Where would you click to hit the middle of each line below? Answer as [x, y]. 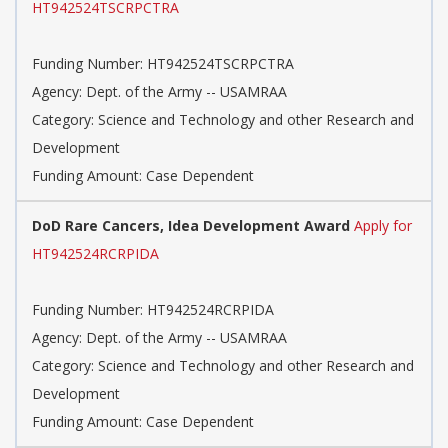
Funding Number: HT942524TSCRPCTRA [163, 64]
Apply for [383, 226]
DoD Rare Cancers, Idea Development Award [191, 226]
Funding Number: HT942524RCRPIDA [153, 310]
